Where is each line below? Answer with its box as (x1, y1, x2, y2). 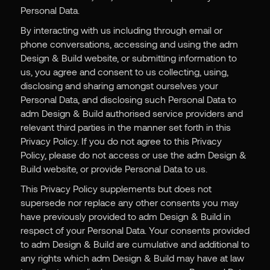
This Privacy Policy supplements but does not (20, 183, 212, 195)
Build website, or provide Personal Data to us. (20, 163, 207, 175)
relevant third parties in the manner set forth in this (20, 121, 231, 133)
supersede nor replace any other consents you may (20, 196, 239, 209)
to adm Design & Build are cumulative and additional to (20, 238, 250, 250)
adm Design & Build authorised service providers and (20, 107, 243, 119)
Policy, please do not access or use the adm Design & (20, 149, 246, 161)
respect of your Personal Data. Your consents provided (20, 224, 250, 236)
